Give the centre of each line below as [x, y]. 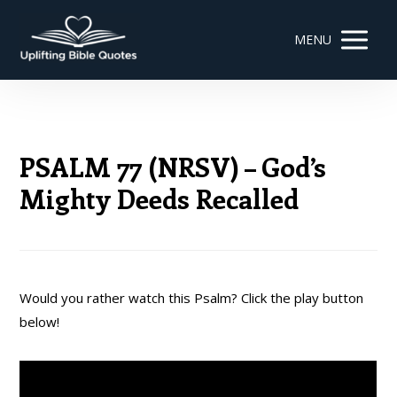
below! [40, 322]
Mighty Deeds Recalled [160, 199]
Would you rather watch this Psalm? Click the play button [192, 298]
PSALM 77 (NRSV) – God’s [173, 167]
